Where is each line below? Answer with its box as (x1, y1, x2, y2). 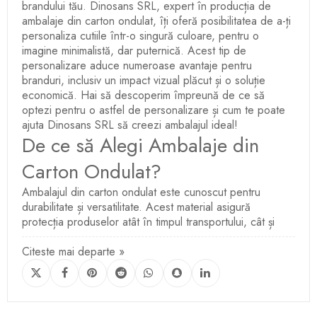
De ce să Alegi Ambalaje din (22, 130, 259, 160)
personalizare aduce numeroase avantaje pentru (22, 57, 252, 74)
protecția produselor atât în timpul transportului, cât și (22, 213, 275, 230)
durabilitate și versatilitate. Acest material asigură (22, 198, 250, 215)
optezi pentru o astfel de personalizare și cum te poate (22, 101, 285, 118)
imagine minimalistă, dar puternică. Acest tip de (22, 42, 246, 59)
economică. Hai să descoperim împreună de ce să (22, 86, 265, 103)
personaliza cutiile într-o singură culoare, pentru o (22, 27, 259, 44)
